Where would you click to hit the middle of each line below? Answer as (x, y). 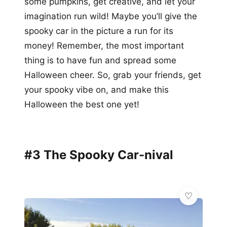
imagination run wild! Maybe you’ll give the (111, 16)
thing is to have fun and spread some (100, 60)
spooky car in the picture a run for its (99, 31)
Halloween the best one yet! (82, 104)
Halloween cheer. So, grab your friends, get (113, 75)
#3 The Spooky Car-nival (99, 155)
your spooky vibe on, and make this (97, 89)
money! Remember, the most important (104, 45)
